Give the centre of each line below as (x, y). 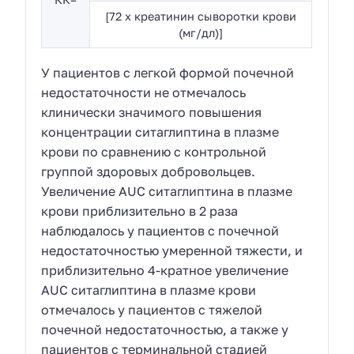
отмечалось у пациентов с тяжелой (152, 309)
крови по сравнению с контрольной (154, 151)
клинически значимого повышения (152, 112)
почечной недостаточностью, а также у (165, 329)
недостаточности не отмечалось (144, 92)
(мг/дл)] (201, 32)
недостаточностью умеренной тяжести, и (172, 250)
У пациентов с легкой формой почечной (168, 72)
